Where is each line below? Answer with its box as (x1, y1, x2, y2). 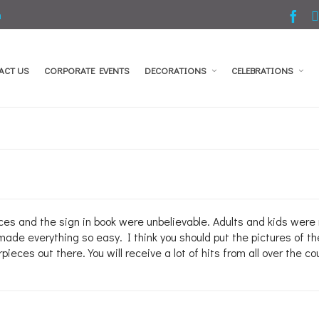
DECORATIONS (145, 64, 206, 76)
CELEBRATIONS (231, 64, 293, 76)
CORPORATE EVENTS (44, 64, 130, 76)
